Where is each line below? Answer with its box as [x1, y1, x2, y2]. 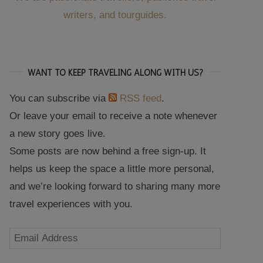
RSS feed [120, 92, 161, 104]
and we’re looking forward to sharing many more [9, 180, 220, 192]
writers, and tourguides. [63, 9, 167, 21]
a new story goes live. [9, 127, 106, 139]
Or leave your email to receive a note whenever [9, 110, 217, 122]
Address [9, 248, 45, 259]
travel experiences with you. [9, 198, 133, 210]
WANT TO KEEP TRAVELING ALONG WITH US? [27, 67, 203, 78]
